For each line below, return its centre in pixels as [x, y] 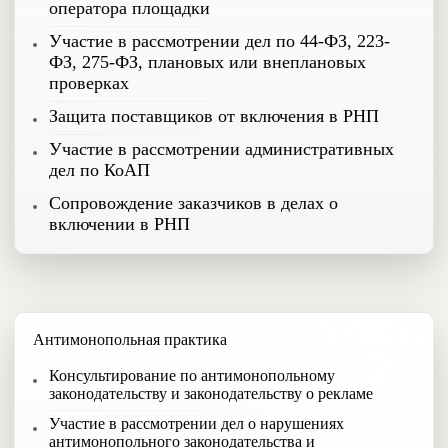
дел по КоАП [99, 170]
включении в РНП [119, 224]
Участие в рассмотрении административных [221, 149]
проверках [89, 83]
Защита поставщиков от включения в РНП [214, 116]
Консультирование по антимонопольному [192, 375]
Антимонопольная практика [130, 339]
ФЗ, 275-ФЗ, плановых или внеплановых [207, 62]
